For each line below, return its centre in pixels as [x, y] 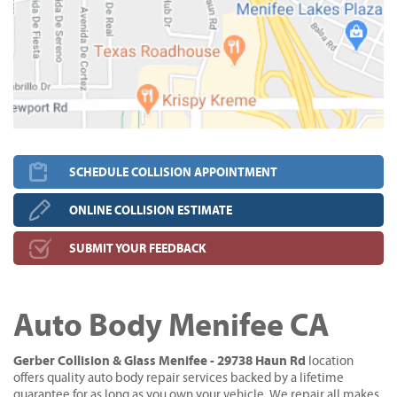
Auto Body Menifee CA [171, 326]
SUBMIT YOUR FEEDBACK [138, 249]
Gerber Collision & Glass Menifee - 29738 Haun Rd [160, 361]
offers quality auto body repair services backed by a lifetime [179, 378]
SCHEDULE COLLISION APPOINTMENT [173, 172]
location [330, 361]
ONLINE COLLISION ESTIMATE [151, 210]
